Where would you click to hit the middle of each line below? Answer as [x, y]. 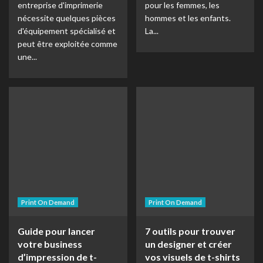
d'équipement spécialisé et [67, 31]
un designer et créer [188, 244]
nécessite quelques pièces [67, 18]
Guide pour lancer [56, 231]
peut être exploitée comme [68, 44]
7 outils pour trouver [190, 231]
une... [27, 57]
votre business [50, 244]
